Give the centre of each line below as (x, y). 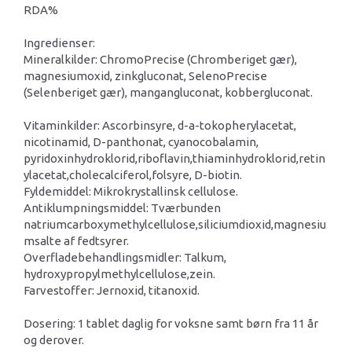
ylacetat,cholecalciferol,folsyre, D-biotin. (133, 174)
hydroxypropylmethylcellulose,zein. (119, 273)
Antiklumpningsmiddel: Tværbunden (122, 207)
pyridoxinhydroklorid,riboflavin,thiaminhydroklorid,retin (174, 158)
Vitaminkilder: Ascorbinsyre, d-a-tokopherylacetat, (160, 125)
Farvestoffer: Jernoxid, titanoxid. (112, 290)
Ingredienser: (59, 42)
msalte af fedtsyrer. (76, 240)
